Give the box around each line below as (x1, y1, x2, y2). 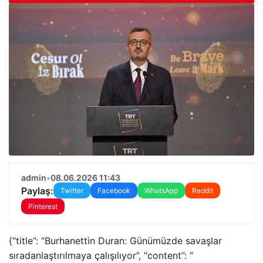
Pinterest (28, 202, 58, 211)
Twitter (60, 186, 83, 195)
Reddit (192, 186, 213, 195)
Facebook (97, 186, 130, 195)
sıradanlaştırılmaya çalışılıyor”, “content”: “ (9, 249, 193, 261)
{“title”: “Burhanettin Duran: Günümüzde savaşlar (9, 235, 222, 247)
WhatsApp (144, 186, 178, 195)
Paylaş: (21, 184, 53, 197)
